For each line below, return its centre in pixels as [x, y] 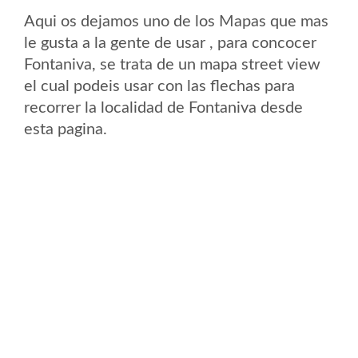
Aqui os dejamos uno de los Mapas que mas [176, 22]
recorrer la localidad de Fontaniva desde [163, 108]
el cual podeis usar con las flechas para [159, 86]
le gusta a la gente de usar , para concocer [170, 43]
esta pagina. [66, 129]
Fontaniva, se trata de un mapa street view [172, 65]
